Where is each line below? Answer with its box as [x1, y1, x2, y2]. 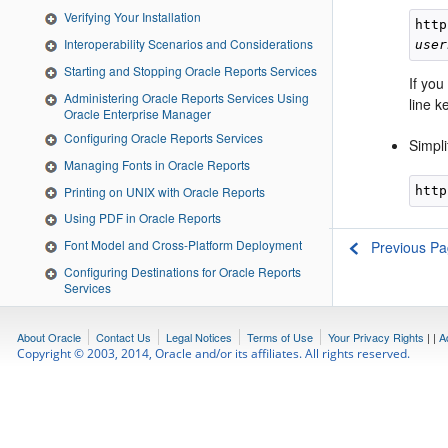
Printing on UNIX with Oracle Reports [64, 182, 265, 200]
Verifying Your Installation [64, 8, 201, 26]
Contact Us [96, 329, 151, 345]
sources [64, 318, 107, 336]
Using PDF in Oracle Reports [64, 209, 221, 227]
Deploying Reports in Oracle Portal [64, 369, 253, 387]
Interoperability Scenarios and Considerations [64, 35, 313, 53]
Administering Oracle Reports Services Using [64, 88, 309, 106]
